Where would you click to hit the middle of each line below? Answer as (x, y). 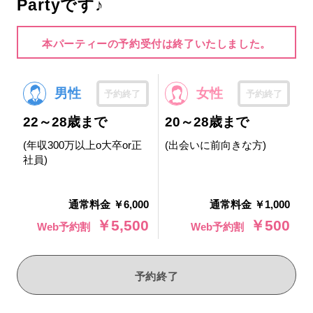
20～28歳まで (206, 122)
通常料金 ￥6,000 (109, 205)
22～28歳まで (65, 122)
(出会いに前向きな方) (215, 145)
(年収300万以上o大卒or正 (82, 145)
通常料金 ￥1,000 (250, 205)
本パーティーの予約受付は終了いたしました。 (156, 43)
